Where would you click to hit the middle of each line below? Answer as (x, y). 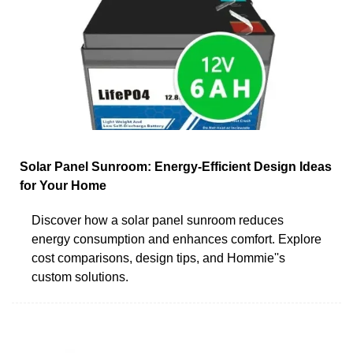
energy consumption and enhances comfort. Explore (176, 239)
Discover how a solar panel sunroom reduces (158, 220)
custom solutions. (80, 277)
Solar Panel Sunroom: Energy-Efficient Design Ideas (176, 166)
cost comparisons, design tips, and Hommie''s (158, 258)
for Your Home (63, 185)
